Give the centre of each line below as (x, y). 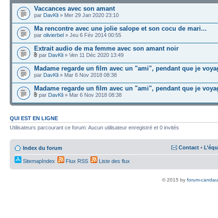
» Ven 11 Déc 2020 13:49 (93, 55)
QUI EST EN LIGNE (34, 118)
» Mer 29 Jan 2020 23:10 (89, 15)
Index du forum (43, 148)
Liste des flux (114, 161)
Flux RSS (76, 161)
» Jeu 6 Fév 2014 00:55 (92, 35)
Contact (189, 147)
